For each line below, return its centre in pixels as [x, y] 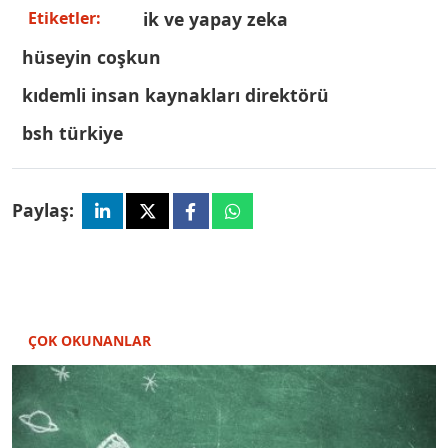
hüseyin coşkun [91, 56]
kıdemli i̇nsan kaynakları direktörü [175, 94]
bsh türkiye [72, 132]
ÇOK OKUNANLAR [89, 340]
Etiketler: [64, 18]
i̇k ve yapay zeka [215, 18]
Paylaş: [43, 209]
